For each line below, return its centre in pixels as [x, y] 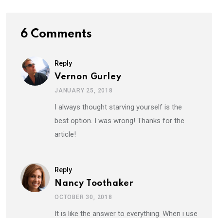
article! [65, 134]
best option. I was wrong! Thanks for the [119, 120]
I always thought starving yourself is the [118, 107]
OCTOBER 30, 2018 [83, 197]
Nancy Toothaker [94, 183]
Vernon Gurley [88, 77]
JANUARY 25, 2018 [84, 90]
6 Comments [56, 34]
